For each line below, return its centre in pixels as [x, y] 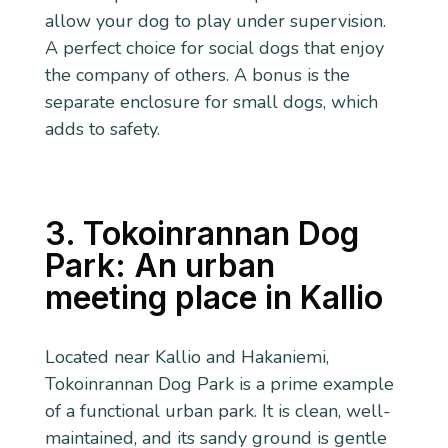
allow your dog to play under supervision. [215, 20]
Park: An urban [159, 266]
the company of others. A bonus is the [197, 74]
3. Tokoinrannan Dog [201, 234]
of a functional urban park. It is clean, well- [217, 410]
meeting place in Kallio [213, 298]
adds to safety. [102, 128]
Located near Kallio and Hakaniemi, [186, 356]
